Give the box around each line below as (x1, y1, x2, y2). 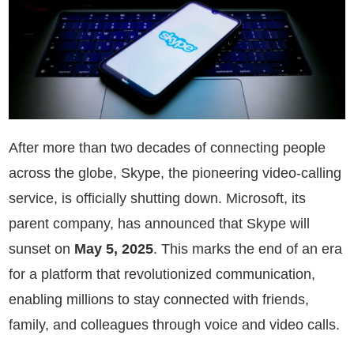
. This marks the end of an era (153, 240, 342, 257)
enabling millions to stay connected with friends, (9, 291, 309, 307)
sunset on (9, 240, 74, 257)
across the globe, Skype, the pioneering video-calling (9, 164, 341, 181)
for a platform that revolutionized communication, (9, 265, 315, 282)
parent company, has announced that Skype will (9, 215, 310, 232)
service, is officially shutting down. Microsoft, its (9, 190, 306, 206)
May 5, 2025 (74, 240, 153, 257)
